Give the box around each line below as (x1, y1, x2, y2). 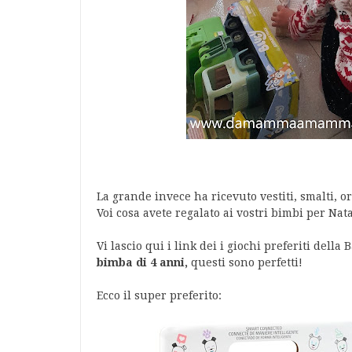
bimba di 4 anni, (97, 256, 188, 269)
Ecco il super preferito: (97, 289, 222, 302)
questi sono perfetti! (188, 256, 306, 269)
